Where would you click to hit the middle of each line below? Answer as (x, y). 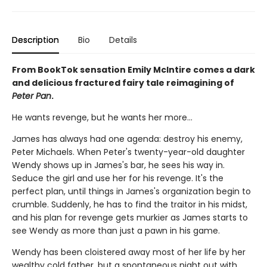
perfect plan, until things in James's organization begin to (131, 192)
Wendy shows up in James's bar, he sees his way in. (118, 165)
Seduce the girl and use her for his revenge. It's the (118, 178)
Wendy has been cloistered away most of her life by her (129, 252)
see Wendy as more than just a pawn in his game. (116, 231)
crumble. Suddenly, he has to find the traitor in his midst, (130, 205)
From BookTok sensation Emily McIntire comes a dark (133, 70)
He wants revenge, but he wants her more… (102, 118)
